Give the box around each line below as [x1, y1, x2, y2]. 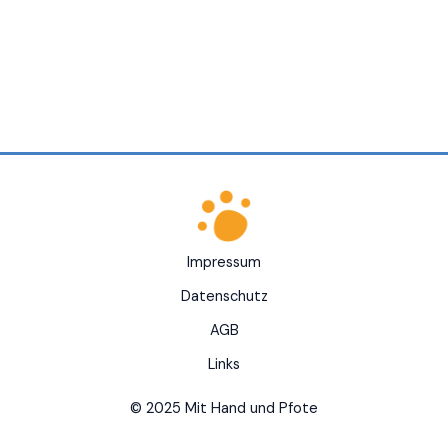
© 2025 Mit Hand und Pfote [130, 399, 318, 419]
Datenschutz [180, 287, 268, 307]
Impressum [187, 253, 261, 273]
